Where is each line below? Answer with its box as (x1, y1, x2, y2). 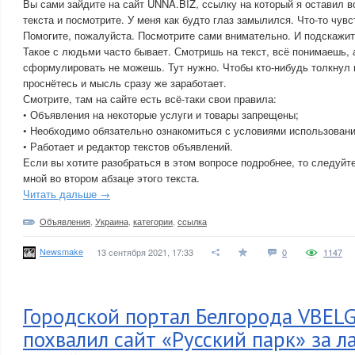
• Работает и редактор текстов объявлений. (23, 139, 233, 154)
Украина (95, 215, 128, 227)
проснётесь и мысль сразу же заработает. (23, 75, 227, 90)
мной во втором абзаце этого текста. (23, 170, 200, 185)
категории (133, 215, 173, 227)
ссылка (177, 215, 207, 227)
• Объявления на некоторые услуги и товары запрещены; (23, 107, 299, 122)
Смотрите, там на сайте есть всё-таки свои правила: (23, 91, 277, 106)
